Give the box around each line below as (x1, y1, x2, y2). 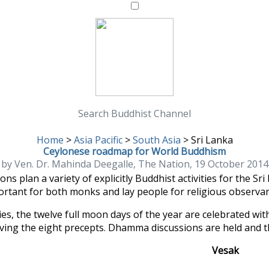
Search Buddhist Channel (78, 106, 191, 120)
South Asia (132, 133, 181, 147)
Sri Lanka (188, 133, 233, 147)
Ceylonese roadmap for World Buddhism (43, 144, 226, 158)
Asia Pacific (73, 133, 122, 147)
